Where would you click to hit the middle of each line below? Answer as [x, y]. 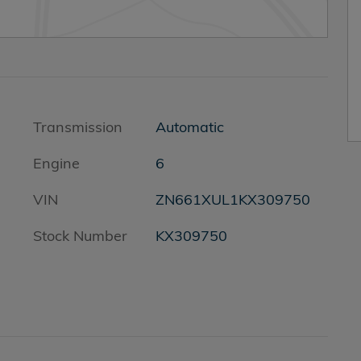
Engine [56, 163]
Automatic [189, 127]
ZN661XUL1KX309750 [232, 199]
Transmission [78, 127]
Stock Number [80, 236]
